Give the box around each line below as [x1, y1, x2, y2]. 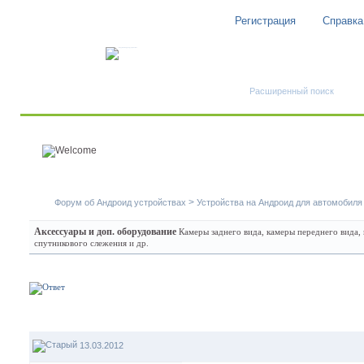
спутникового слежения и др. [34, 238, 149, 248]
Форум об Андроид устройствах [54, 197, 186, 207]
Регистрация [235, 15, 296, 27]
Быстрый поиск [249, 49, 340, 62]
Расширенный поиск [249, 86, 334, 96]
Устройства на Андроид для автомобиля [197, 197, 362, 207]
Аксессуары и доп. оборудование [34, 226, 176, 237]
